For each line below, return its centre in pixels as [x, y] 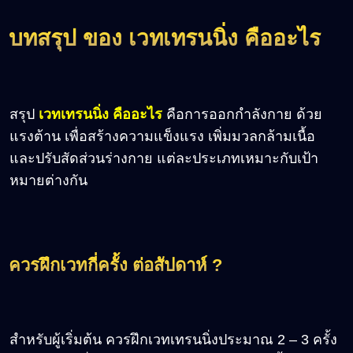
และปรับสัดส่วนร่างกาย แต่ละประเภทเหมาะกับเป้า [164, 158]
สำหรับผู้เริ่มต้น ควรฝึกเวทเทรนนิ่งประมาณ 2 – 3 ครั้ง [173, 339]
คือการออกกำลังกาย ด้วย [242, 114]
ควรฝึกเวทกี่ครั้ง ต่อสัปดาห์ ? [115, 265]
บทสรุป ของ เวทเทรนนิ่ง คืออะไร [165, 39]
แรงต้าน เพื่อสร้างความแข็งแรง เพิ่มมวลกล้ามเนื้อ [162, 136]
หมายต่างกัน [50, 180]
